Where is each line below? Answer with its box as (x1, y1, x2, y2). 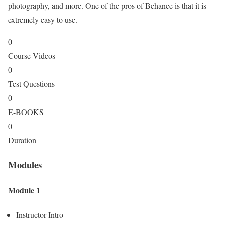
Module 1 (8, 184, 40, 196)
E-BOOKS (8, 106, 44, 118)
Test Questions (8, 78, 55, 89)
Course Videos (8, 50, 55, 61)
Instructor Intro (16, 209, 63, 220)
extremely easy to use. (8, 14, 77, 25)
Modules (8, 157, 42, 171)
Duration (8, 135, 36, 146)
